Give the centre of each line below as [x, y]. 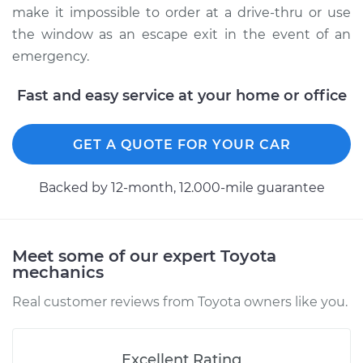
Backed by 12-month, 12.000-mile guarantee [181, 188]
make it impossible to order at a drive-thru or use [181, 13]
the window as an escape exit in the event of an [181, 34]
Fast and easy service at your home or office [181, 96]
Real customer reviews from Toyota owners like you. [180, 302]
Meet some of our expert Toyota [144, 256]
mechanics [58, 272]
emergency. [51, 56]
